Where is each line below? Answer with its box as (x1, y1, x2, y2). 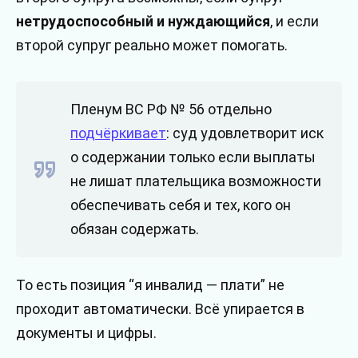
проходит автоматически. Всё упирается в (16, 300, 304, 318)
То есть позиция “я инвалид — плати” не (16, 276, 284, 294)
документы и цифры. (16, 324, 157, 342)
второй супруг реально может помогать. (16, 36, 288, 54)
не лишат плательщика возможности (70, 173, 321, 190)
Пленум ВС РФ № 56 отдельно (70, 101, 272, 118)
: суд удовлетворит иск (166, 125, 324, 142)
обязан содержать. (70, 221, 199, 238)
